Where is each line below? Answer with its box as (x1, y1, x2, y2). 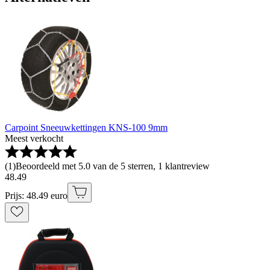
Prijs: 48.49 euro (5, 190, 67, 201)
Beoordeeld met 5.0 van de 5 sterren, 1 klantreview (16, 161, 210, 172)
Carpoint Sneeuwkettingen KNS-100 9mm (5, 122, 168, 133)
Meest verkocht (5, 133, 63, 144)
